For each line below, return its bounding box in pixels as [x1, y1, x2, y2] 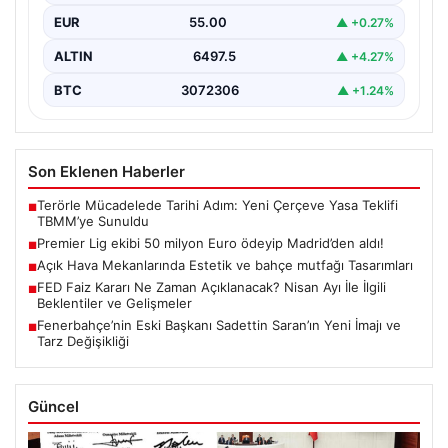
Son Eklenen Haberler [28, 162, 185, 182]
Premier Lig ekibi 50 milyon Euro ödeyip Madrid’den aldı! [37, 235, 384, 252]
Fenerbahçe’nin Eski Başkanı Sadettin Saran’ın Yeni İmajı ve [37, 317, 401, 334]
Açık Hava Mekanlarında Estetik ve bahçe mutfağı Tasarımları [37, 257, 413, 274]
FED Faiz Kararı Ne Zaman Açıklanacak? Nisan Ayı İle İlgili [37, 279, 386, 296]
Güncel [28, 397, 79, 417]
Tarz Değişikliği [37, 333, 129, 350]
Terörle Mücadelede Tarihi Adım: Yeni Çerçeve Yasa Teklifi [37, 197, 398, 214]
